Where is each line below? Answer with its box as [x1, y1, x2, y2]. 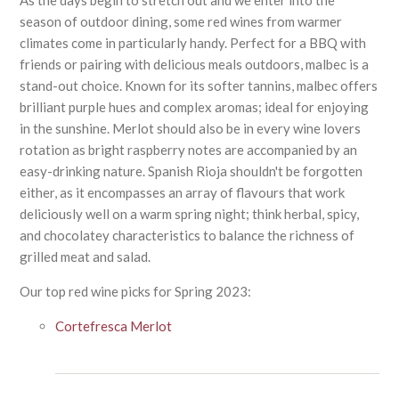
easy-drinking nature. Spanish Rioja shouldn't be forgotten [20, 163, 363, 180]
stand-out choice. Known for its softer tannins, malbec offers [20, 77, 379, 94]
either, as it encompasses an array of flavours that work [20, 184, 346, 201]
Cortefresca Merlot [55, 318, 173, 335]
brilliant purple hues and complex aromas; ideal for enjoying [20, 99, 370, 116]
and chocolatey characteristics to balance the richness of [20, 227, 355, 244]
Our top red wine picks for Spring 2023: [20, 283, 252, 300]
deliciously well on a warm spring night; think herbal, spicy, [20, 206, 360, 223]
